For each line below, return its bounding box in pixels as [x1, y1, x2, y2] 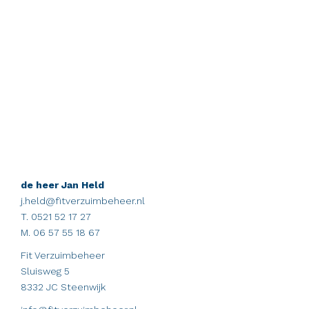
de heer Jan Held [21, 179, 104, 190]
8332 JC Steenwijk [21, 281, 106, 292]
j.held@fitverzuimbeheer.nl [21, 195, 145, 206]
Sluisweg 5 [21, 265, 70, 277]
